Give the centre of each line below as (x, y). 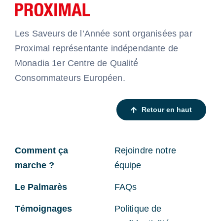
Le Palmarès (41, 187)
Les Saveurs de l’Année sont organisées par (103, 34)
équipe (128, 166)
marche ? (34, 166)
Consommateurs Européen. (70, 78)
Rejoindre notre (145, 151)
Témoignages (43, 209)
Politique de (138, 209)
